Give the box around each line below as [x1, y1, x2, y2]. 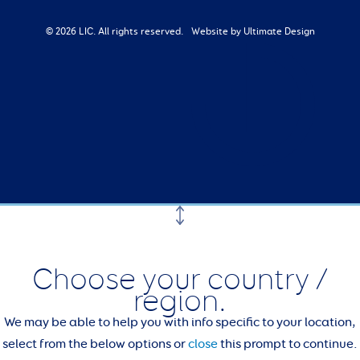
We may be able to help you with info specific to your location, [4, 314, 356, 331]
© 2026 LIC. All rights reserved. [45, 25, 183, 39]
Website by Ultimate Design [190, 25, 315, 39]
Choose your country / [32, 260, 328, 298]
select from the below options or [2, 336, 188, 353]
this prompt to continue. [218, 336, 358, 353]
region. [133, 282, 227, 320]
